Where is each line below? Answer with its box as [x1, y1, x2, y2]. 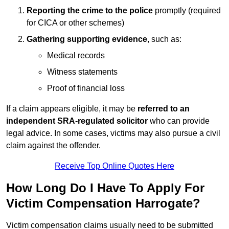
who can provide [148, 117, 210, 126]
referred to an [138, 104, 190, 113]
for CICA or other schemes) [27, 18, 124, 28]
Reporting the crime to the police [27, 6, 153, 15]
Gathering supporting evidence [27, 35, 147, 44]
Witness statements [47, 67, 118, 77]
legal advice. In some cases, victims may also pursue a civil [6, 129, 220, 138]
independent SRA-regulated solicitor [6, 117, 148, 126]
